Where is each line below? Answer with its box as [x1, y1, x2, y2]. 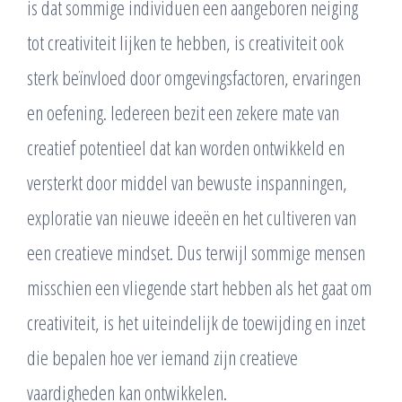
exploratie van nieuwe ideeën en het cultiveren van [27, 203, 356, 231]
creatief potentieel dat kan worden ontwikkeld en [27, 133, 345, 161]
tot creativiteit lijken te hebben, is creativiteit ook [27, 28, 344, 56]
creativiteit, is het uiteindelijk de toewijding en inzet [27, 308, 365, 336]
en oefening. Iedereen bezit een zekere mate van [27, 98, 339, 126]
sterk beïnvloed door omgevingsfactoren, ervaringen [27, 63, 361, 91]
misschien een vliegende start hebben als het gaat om [27, 273, 371, 301]
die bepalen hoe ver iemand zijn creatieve [27, 343, 298, 371]
